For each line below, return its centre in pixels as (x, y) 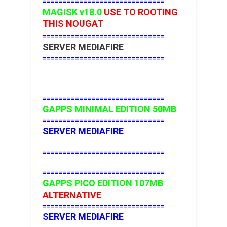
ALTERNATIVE (72, 195)
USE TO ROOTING (141, 12)
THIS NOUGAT (73, 24)
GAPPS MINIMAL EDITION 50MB (109, 109)
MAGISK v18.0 (73, 12)
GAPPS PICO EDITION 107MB (103, 183)
